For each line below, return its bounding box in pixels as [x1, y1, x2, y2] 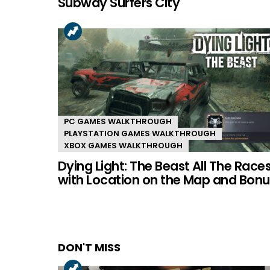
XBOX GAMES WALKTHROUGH [64, 139, 183, 151]
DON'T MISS [58, 239, 121, 255]
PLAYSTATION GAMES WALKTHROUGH [64, 127, 216, 139]
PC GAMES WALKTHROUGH [64, 115, 172, 127]
